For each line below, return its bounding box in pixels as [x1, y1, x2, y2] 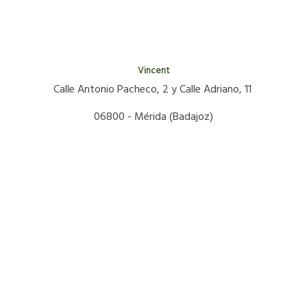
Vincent [137, 63, 170, 78]
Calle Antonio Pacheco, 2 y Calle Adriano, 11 [53, 80, 254, 99]
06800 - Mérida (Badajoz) [94, 108, 213, 126]
